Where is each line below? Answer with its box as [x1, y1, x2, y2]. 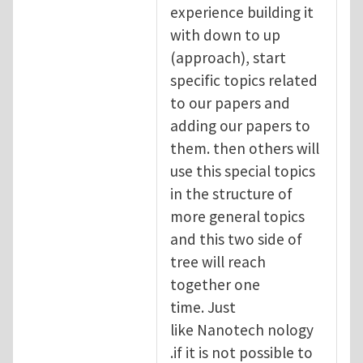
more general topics [170, 206, 305, 226]
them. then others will [170, 138, 319, 158]
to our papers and [170, 92, 290, 113]
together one [170, 274, 260, 294]
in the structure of [170, 183, 293, 203]
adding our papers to [170, 115, 310, 135]
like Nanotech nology [170, 319, 314, 340]
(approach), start [170, 47, 286, 67]
